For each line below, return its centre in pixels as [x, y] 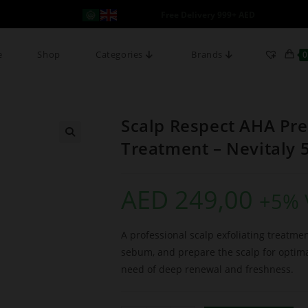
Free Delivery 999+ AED [208, 14]
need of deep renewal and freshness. [207, 269]
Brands [208, 54]
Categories [121, 54]
